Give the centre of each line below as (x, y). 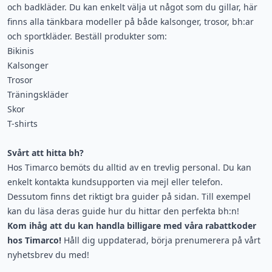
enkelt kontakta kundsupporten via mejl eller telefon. (115, 182)
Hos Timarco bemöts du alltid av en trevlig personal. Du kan (129, 167)
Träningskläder (38, 94)
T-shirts (22, 123)
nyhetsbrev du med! (48, 254)
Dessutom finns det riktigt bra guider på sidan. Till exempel (129, 196)
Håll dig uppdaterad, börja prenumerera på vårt (161, 240)
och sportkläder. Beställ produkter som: (87, 36)
